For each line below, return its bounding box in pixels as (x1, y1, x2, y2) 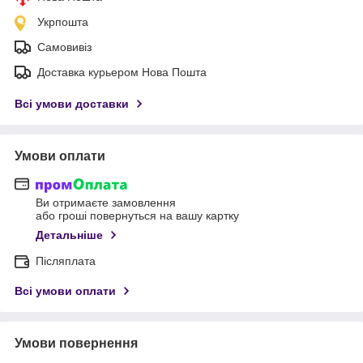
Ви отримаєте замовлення (36, 196, 176, 210)
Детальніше (36, 228, 103, 242)
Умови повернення (15, 336, 138, 351)
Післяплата (36, 254, 96, 268)
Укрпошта (37, 15, 88, 28)
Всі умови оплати (15, 284, 116, 298)
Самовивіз (37, 40, 92, 53)
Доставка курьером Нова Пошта (37, 65, 207, 79)
